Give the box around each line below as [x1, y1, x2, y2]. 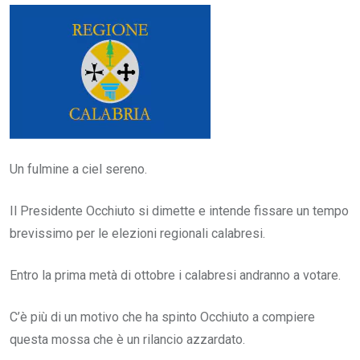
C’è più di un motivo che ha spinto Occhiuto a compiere [10, 309, 315, 325]
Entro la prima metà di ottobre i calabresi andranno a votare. [10, 267, 341, 283]
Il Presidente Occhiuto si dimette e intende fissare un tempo [10, 202, 349, 219]
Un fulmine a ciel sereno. [10, 161, 147, 177]
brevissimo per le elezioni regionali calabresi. [10, 225, 265, 241]
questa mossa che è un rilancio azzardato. [10, 331, 245, 347]
